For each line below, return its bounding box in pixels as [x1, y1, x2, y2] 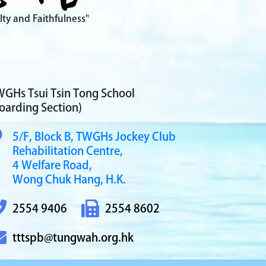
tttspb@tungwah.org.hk [12, 232, 134, 243]
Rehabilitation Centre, [12, 145, 123, 156]
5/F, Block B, [12, 131, 76, 142]
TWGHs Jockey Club [76, 131, 176, 142]
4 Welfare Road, [12, 159, 92, 170]
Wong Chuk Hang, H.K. [12, 173, 126, 185]
